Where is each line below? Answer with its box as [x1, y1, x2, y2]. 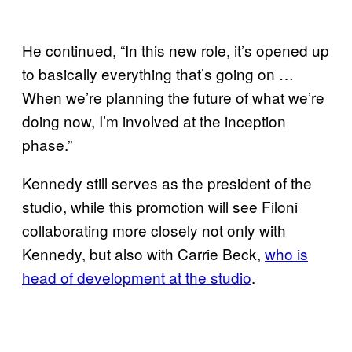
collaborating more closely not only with [22, 218, 286, 240]
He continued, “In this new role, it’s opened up [22, 38, 329, 60]
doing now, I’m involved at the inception [22, 109, 286, 131]
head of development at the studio [22, 266, 251, 288]
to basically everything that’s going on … [22, 62, 294, 84]
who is [265, 242, 308, 264]
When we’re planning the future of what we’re [22, 86, 324, 108]
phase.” [22, 133, 72, 155]
